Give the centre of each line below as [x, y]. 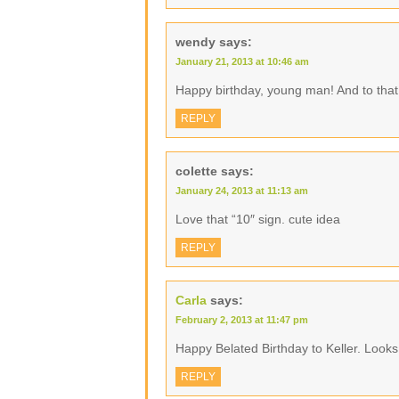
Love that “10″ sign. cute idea [258, 219]
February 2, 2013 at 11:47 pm [242, 320]
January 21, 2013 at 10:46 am [242, 61]
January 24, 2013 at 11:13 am [242, 191]
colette [196, 171]
